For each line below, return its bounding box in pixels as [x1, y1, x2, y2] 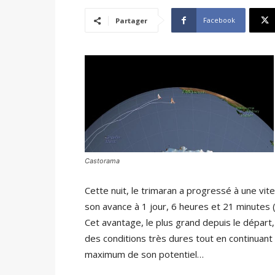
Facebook [203, 15, 235, 25]
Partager [115, 16, 147, 25]
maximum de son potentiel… [85, 247, 204, 260]
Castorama [85, 156, 120, 165]
